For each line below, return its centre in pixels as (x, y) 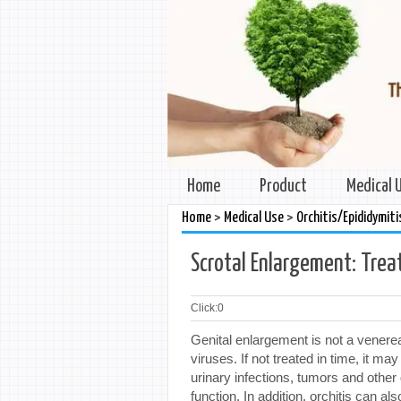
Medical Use (254, 218)
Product (283, 186)
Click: (204, 307)
